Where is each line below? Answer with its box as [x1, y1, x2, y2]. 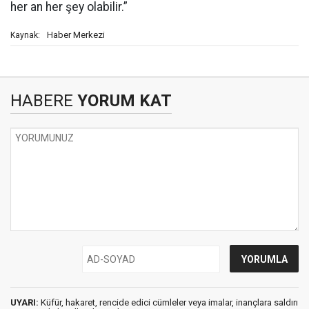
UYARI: [10, 297, 39, 308]
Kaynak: [10, 30, 40, 40]
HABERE [10, 91, 73, 110]
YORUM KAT [73, 91, 172, 110]
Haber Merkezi [47, 30, 105, 40]
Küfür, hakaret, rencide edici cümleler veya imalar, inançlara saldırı [39, 297, 298, 308]
